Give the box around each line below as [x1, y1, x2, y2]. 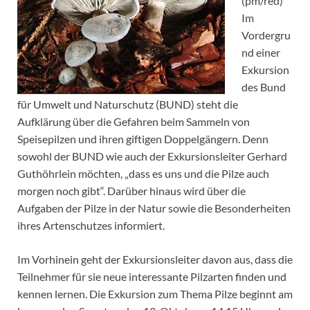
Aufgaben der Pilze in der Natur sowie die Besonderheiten [17, 201, 291, 215]
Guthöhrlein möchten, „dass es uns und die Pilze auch [17, 167, 269, 181]
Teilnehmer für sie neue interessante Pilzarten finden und [17, 270, 286, 284]
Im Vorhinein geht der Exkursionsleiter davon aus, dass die [17, 253, 293, 266]
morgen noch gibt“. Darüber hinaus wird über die [17, 184, 246, 198]
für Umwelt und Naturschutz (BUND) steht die [17, 98, 238, 111]
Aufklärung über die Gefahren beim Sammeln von [17, 115, 250, 129]
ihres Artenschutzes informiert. [17, 219, 165, 232]
